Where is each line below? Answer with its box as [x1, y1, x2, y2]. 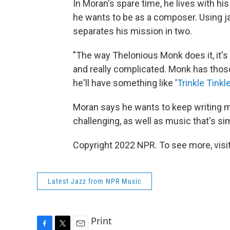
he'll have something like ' [73, 78, 177, 88]
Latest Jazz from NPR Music [48, 177, 141, 185]
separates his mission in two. [73, 26, 192, 36]
